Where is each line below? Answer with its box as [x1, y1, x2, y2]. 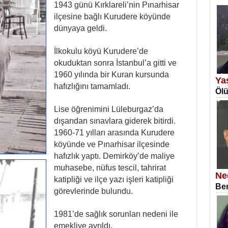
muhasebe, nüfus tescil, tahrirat [53, 163, 166, 172]
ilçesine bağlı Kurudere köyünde [53, 12, 170, 21]
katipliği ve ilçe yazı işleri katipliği [53, 175, 174, 184]
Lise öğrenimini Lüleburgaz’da [53, 105, 163, 113]
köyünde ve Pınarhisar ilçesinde [53, 140, 169, 149]
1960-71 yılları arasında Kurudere [53, 128, 175, 137]
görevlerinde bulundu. [53, 187, 133, 195]
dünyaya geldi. [53, 24, 107, 33]
